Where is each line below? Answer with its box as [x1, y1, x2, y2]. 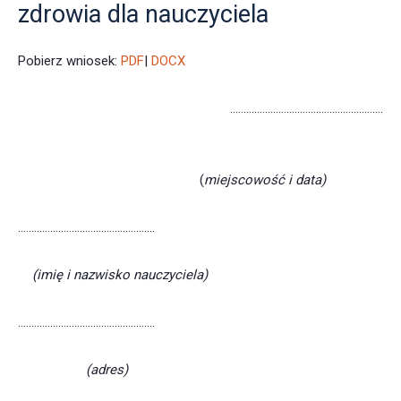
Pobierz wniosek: [18, 53, 121, 70]
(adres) [18, 362, 128, 379]
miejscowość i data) [204, 172, 383, 189]
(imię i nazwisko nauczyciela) [18, 267, 208, 284]
